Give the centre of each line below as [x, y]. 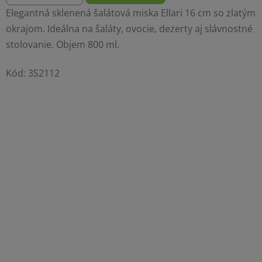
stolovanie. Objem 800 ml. [63, 45]
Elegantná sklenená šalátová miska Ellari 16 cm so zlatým [131, 13]
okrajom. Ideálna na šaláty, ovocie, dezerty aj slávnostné [129, 29]
